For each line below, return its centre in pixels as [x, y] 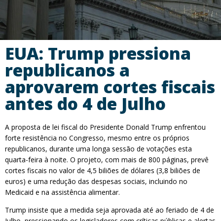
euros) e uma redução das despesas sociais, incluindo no [96, 181]
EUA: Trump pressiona [98, 53]
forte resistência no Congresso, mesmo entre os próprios [97, 138]
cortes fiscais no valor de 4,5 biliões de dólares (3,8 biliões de [103, 170]
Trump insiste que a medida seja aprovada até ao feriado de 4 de [110, 210]
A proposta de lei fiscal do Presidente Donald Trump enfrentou [105, 127]
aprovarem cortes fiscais [110, 87]
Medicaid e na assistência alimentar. [62, 192]
